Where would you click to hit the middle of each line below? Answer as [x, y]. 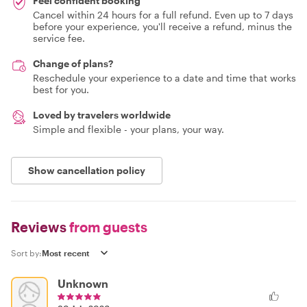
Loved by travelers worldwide [102, 115]
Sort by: [26, 253]
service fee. [59, 38]
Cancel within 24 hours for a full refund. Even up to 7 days [163, 15]
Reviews [39, 227]
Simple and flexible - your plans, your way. [128, 129]
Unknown [83, 283]
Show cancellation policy [87, 170]
